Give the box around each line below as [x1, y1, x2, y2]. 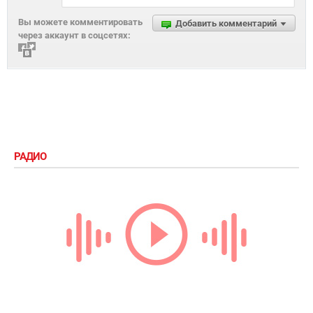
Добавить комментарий [175, 18, 277, 29]
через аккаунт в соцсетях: [18, 30, 131, 41]
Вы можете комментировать [18, 17, 143, 28]
